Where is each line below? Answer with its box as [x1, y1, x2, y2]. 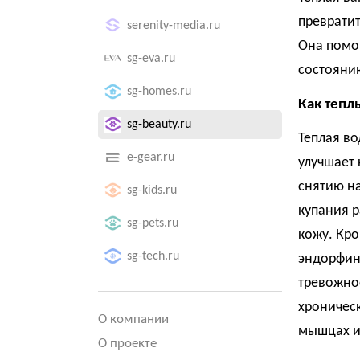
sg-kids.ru [127, 184, 177, 197]
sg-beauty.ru [127, 118, 191, 131]
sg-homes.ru [127, 85, 191, 98]
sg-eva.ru [127, 52, 175, 65]
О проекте [98, 337, 157, 350]
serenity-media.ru [127, 19, 220, 32]
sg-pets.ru [127, 217, 178, 230]
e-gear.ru [127, 151, 174, 164]
